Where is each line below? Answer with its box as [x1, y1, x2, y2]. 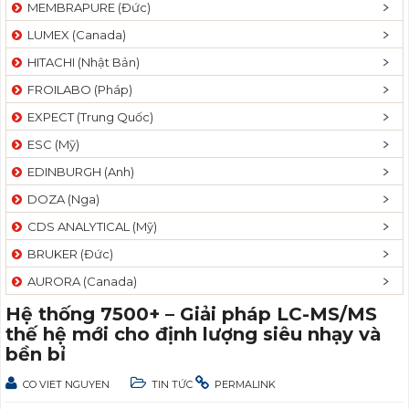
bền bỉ [5, 343, 66, 365]
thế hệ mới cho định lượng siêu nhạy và [5, 323, 382, 345]
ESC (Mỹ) [22, 137, 79, 152]
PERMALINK [215, 378, 276, 391]
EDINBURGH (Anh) [22, 164, 134, 179]
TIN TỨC [152, 378, 193, 391]
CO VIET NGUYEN [23, 378, 110, 391]
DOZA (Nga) [22, 192, 100, 206]
